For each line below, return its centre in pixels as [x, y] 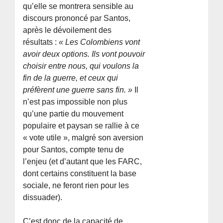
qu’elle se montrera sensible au [78, 6]
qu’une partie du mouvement [73, 113]
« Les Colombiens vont [100, 42]
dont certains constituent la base [80, 173]
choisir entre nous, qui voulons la [81, 66]
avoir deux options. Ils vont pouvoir [84, 54]
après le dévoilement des [67, 30]
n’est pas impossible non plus [75, 102]
